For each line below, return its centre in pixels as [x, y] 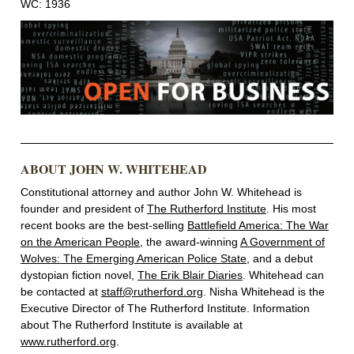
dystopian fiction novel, [79, 275]
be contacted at [61, 292]
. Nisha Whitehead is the [264, 292]
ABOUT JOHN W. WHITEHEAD [114, 169]
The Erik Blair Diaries [190, 275]
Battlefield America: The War [258, 226]
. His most [291, 209]
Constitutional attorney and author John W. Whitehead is [161, 192]
